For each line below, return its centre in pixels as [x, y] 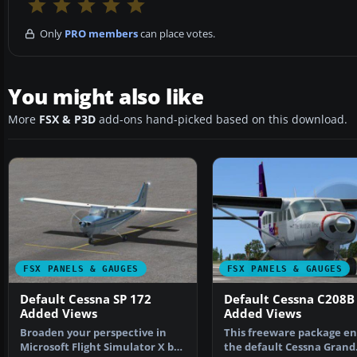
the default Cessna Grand [289, 347]
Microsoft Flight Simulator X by [100, 347]
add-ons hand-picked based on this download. [222, 120]
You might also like [106, 97]
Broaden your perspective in [93, 333]
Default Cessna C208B [289, 300]
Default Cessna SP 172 [86, 300]
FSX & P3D [67, 120]
